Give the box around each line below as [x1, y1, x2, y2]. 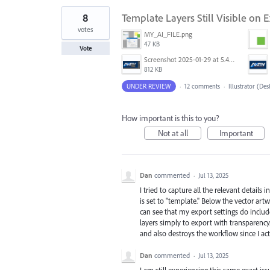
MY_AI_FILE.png [144, 30, 192, 39]
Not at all [157, 128, 188, 139]
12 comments [184, 82, 220, 90]
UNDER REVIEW [127, 82, 171, 90]
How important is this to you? [122, 113, 219, 124]
